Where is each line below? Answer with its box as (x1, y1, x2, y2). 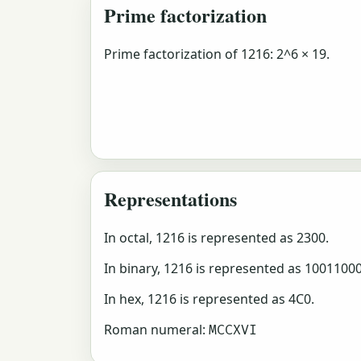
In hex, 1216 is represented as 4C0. (104, 289, 314, 308)
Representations (104, 185, 237, 214)
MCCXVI (209, 322, 257, 338)
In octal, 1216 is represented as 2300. (104, 228, 329, 247)
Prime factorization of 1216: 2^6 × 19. (104, 45, 330, 64)
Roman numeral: (104, 320, 209, 338)
